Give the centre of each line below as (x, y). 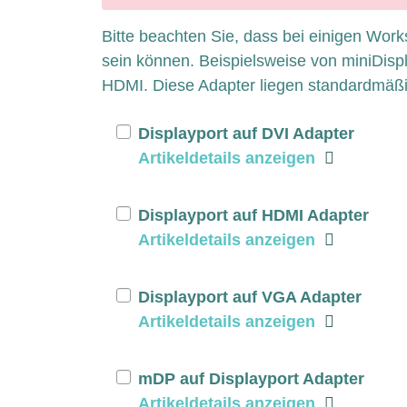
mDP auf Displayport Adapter (251, 378)
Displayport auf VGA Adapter (250, 297)
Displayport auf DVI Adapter (246, 133)
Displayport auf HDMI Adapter (253, 215)
